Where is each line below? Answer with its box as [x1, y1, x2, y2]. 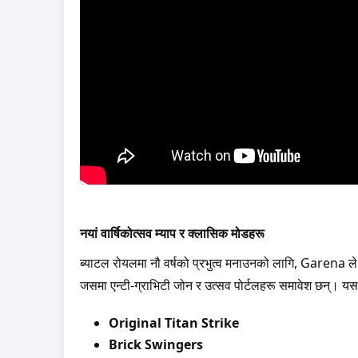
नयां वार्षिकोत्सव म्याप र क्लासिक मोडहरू [79, 225, 265, 243]
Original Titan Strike [108, 314, 239, 332]
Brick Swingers [108, 336, 203, 354]
